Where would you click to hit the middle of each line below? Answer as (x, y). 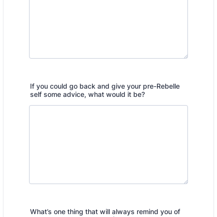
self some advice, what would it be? (87, 94)
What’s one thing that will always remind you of (105, 211)
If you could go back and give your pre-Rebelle (105, 86)
